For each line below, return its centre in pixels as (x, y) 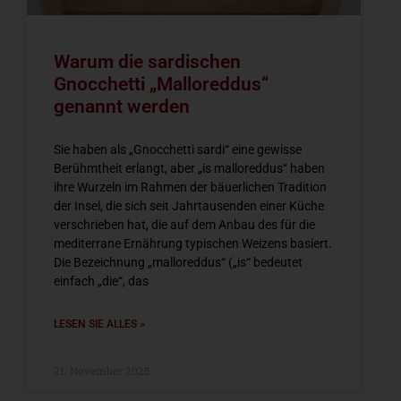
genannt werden (122, 107)
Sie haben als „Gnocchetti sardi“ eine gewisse (178, 150)
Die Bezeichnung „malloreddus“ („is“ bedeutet (178, 263)
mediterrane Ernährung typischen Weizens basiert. (193, 244)
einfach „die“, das (101, 282)
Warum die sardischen (147, 62)
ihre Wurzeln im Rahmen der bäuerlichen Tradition (190, 188)
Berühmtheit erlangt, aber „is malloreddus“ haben (189, 169)
